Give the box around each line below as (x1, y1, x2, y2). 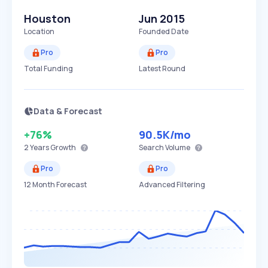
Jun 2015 (139, 11, 185, 26)
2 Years (24, 142, 49, 153)
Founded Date (139, 26, 188, 36)
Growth (49, 142, 76, 153)
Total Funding (24, 63, 73, 74)
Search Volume (139, 142, 190, 153)
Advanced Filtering (139, 179, 205, 190)
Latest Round (139, 63, 185, 74)
